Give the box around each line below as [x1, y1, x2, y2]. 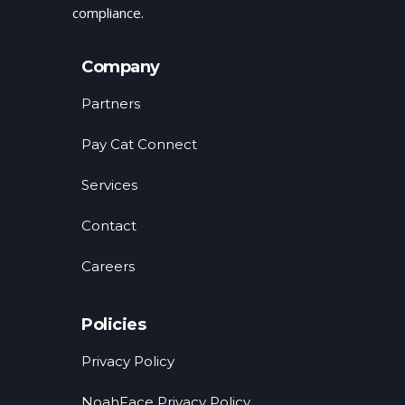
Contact [81, 216, 137, 234]
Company [81, 56, 160, 77]
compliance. [72, 3, 144, 22]
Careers [81, 257, 135, 275]
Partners [81, 94, 140, 112]
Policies [81, 314, 146, 334]
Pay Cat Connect [81, 135, 197, 153]
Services [81, 175, 137, 193]
